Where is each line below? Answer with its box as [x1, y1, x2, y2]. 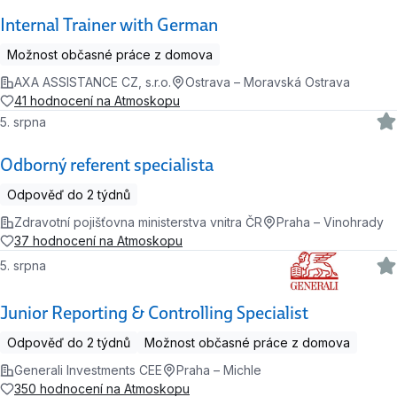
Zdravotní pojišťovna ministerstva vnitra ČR [14, 214, 262, 230]
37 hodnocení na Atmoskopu [14, 233, 183, 249]
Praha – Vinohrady [276, 214, 384, 230]
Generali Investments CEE [14, 362, 162, 378]
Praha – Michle [176, 362, 261, 378]
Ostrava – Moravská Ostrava [185, 74, 350, 90]
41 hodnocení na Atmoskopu [14, 93, 180, 109]
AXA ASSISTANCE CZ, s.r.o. [14, 74, 171, 90]
